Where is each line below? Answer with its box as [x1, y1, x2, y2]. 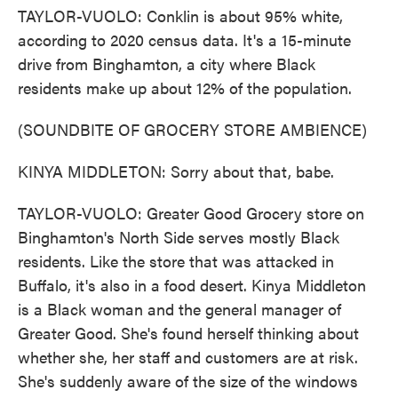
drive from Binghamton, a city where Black [18, 52, 315, 75]
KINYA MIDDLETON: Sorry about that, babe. [18, 160, 334, 182]
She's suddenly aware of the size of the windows [18, 370, 358, 392]
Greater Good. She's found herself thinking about [18, 322, 359, 344]
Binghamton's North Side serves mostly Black [18, 226, 339, 248]
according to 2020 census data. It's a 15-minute [18, 28, 351, 51]
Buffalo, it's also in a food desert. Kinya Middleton [18, 274, 366, 296]
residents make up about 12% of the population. [18, 76, 352, 99]
